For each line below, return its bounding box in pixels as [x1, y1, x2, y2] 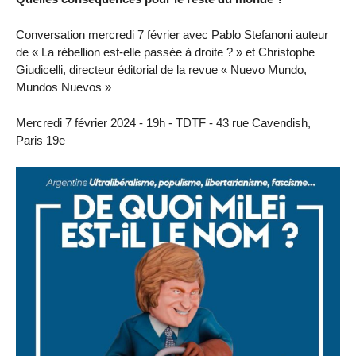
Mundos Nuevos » [16, 79, 111, 94]
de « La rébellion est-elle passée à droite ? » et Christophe [16, 44, 315, 59]
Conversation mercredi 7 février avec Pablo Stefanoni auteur [16, 27, 328, 41]
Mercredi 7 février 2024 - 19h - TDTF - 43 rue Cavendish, [16, 115, 311, 130]
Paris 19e [16, 133, 65, 147]
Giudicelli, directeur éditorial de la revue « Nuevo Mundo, [16, 62, 307, 76]
